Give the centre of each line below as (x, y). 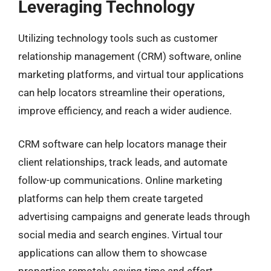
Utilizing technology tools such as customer (118, 38)
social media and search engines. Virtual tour (120, 235)
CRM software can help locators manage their (122, 144)
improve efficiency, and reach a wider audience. (125, 110)
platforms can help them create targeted (111, 198)
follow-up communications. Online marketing (120, 180)
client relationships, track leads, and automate (123, 162)
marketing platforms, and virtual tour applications (131, 74)
